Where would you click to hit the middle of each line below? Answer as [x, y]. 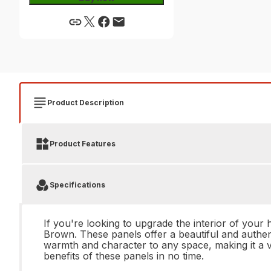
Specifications [77, 185]
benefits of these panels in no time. [124, 256]
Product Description [86, 103]
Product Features [83, 144]
